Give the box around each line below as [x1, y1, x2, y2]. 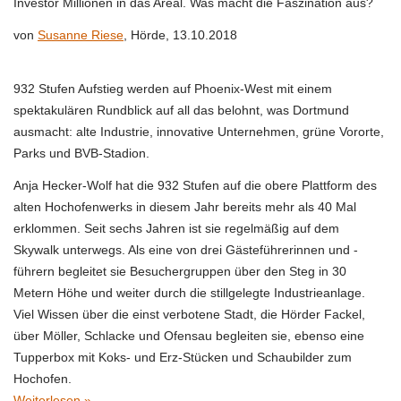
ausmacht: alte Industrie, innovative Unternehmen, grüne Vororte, [13, 124, 384, 139]
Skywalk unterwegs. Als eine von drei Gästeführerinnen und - [13, 242, 358, 257]
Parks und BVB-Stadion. [13, 145, 149, 160]
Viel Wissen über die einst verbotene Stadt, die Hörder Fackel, [13, 306, 365, 321]
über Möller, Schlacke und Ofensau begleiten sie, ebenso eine [13, 328, 364, 343]
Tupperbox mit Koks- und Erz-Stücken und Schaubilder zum [13, 349, 352, 364]
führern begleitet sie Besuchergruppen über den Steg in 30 [13, 263, 346, 278]
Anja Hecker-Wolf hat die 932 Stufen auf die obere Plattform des [13, 177, 377, 192]
